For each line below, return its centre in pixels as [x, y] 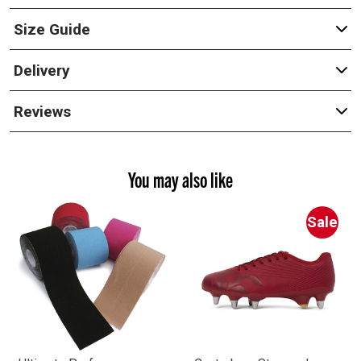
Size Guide [52, 29]
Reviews [42, 111]
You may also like [180, 179]
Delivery [41, 70]
